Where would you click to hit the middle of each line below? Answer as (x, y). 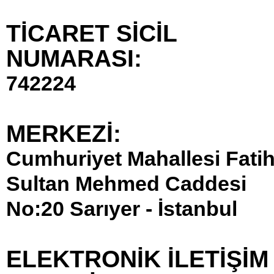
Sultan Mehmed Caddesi (126, 183)
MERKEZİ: (64, 134)
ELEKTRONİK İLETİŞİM (137, 259)
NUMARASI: (74, 58)
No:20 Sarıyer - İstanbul (122, 209)
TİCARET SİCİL (91, 33)
